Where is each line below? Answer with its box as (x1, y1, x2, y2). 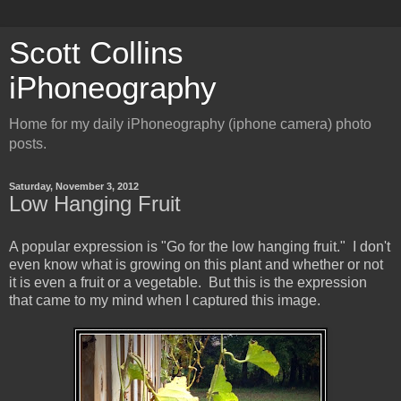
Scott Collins (9, 36, 183, 70)
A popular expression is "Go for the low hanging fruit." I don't (9, 238, 390, 254)
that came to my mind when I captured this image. (9, 292, 320, 308)
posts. (9, 136, 47, 151)
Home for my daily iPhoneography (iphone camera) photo (9, 116, 371, 132)
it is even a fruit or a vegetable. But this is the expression (9, 274, 367, 290)
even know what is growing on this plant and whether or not (9, 256, 383, 272)
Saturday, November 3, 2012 (9, 181, 139, 192)
